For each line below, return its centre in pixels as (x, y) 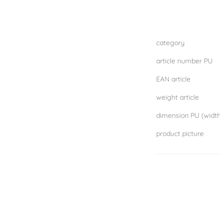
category (170, 42)
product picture (180, 133)
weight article (178, 97)
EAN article (173, 79)
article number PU (184, 61)
